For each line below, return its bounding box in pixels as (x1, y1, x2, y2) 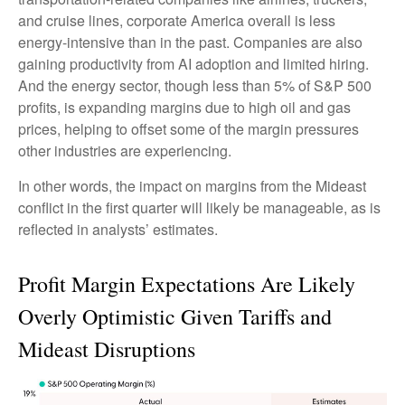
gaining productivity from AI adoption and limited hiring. (18, 53, 369, 75)
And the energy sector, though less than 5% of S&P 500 (18, 75, 372, 97)
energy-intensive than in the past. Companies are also (18, 32, 363, 53)
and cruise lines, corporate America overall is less (18, 10, 335, 32)
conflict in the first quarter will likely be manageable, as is (18, 197, 381, 219)
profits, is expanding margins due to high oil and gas (18, 97, 351, 118)
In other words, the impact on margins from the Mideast (18, 175, 366, 197)
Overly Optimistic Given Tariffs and (18, 302, 332, 332)
